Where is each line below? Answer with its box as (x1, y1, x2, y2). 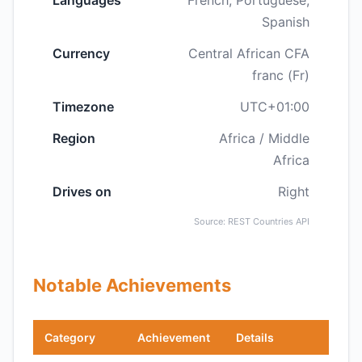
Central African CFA (188, 45, 309, 61)
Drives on (53, 183, 112, 200)
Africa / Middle (219, 130, 309, 146)
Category (44, 330, 95, 344)
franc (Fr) (252, 67, 309, 83)
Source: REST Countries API (194, 216, 309, 227)
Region (53, 130, 95, 146)
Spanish (262, 14, 309, 30)
